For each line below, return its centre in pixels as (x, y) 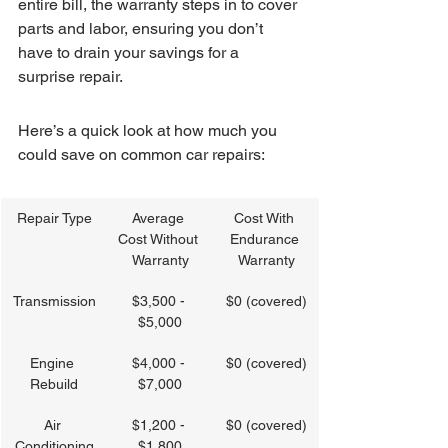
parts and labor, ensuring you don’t (142, 28)
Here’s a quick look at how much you (149, 130)
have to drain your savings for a (130, 52)
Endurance (266, 239)
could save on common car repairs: (141, 154)
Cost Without (160, 239)
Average (160, 218)
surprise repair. (70, 76)
